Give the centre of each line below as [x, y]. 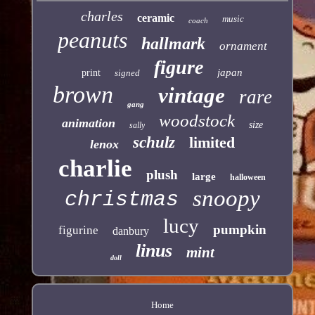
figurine [78, 231]
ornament [243, 46]
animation [88, 123]
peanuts [92, 40]
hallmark [173, 44]
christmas [121, 200]
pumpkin [239, 230]
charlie [96, 169]
